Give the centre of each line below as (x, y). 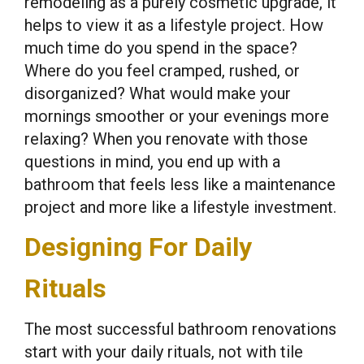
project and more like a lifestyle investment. (180, 207)
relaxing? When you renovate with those (166, 139)
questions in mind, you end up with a (152, 162)
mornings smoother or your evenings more (177, 116)
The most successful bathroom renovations (180, 329)
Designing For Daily (138, 247)
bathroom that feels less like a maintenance (180, 184)
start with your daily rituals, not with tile (164, 352)
